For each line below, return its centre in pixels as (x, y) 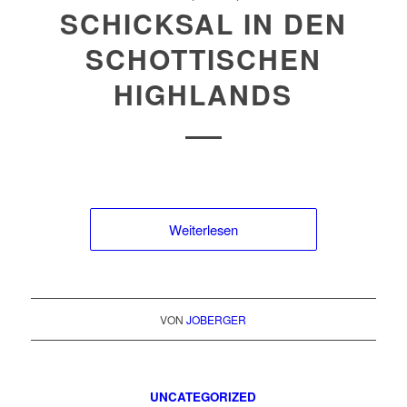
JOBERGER (217, 319)
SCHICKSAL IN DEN (203, 23)
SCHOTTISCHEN (203, 59)
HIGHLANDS (203, 94)
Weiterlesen (203, 229)
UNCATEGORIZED (203, 397)
